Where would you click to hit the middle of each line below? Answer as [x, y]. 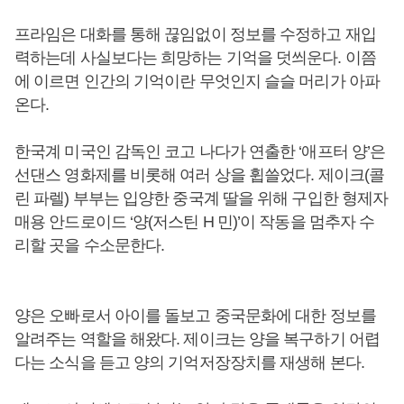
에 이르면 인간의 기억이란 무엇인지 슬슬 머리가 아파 [197, 81]
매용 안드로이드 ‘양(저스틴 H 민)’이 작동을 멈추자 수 [195, 222]
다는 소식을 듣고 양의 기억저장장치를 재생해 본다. [191, 363]
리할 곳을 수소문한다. [92, 245]
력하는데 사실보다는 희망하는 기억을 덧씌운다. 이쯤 [195, 58]
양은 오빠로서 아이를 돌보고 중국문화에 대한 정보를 [195, 316]
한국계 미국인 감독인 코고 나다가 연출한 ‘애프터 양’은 [200, 151]
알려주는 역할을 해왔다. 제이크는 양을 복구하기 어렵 [197, 339]
